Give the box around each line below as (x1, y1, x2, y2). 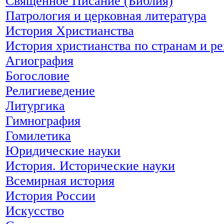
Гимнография (5, 113, 80, 128)
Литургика (5, 98, 65, 113)
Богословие (5, 68, 69, 83)
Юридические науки (5, 143, 120, 158)
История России (5, 188, 95, 203)
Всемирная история (5, 173, 114, 188)
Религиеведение (5, 83, 95, 98)
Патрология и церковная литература (5, 8, 206, 23)
